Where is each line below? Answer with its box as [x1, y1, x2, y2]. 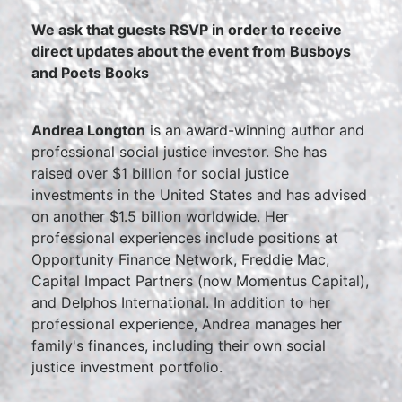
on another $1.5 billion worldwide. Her [31, 207, 289, 225]
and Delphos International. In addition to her [31, 293, 330, 311]
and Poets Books [31, 64, 149, 82]
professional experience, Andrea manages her [31, 315, 342, 333]
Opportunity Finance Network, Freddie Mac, [31, 250, 329, 268]
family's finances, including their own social [31, 336, 326, 354]
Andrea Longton [31, 121, 145, 139]
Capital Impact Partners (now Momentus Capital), [31, 272, 369, 290]
